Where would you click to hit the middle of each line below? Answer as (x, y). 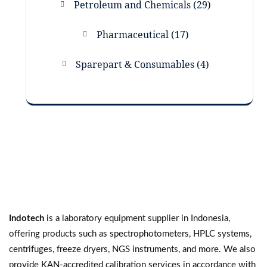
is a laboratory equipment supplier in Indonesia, (137, 219)
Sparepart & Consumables (135, 64)
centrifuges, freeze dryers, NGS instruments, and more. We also (132, 250)
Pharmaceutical (132, 34)
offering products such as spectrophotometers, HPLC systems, (130, 234)
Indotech (27, 219)
